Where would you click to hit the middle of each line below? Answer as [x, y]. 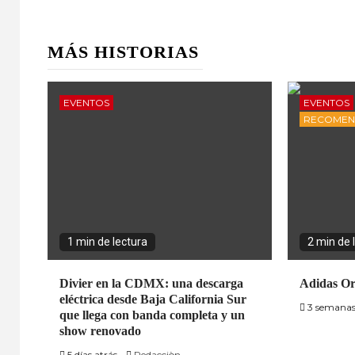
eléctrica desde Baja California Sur [153, 299]
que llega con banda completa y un [152, 315]
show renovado [100, 330]
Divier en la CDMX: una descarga [151, 283]
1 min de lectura [107, 241]
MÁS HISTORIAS [123, 52]
